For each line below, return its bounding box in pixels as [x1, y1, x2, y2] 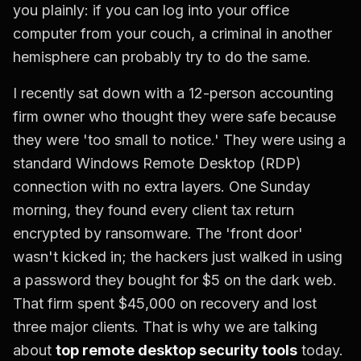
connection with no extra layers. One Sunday [13, 178, 310, 196]
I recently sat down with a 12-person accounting [13, 85, 334, 102]
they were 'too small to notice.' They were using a [13, 131, 346, 149]
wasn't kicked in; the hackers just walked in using [13, 248, 342, 266]
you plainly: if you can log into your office [13, 2, 289, 19]
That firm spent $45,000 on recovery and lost [13, 295, 317, 313]
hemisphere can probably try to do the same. [13, 48, 311, 66]
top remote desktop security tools [56, 342, 297, 359]
